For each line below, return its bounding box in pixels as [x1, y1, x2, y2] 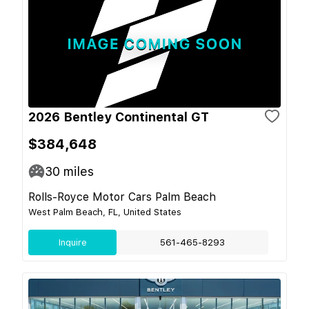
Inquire [58, 237, 87, 248]
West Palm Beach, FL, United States [28, 206, 181, 217]
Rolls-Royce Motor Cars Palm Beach [28, 190, 216, 203]
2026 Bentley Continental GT [28, 109, 209, 124]
